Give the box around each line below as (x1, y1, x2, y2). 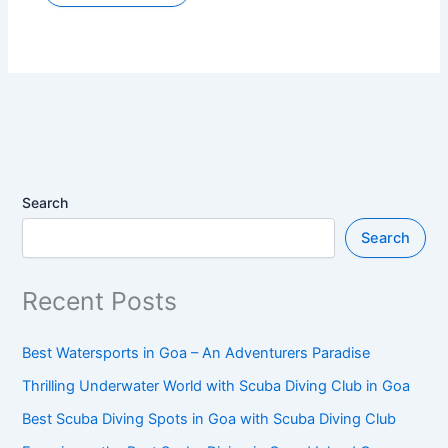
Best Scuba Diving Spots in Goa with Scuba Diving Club (22, 409, 397, 428)
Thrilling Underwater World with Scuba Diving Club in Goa (22, 376, 411, 395)
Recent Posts (22, 285, 178, 316)
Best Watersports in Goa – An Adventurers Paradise (22, 343, 371, 362)
